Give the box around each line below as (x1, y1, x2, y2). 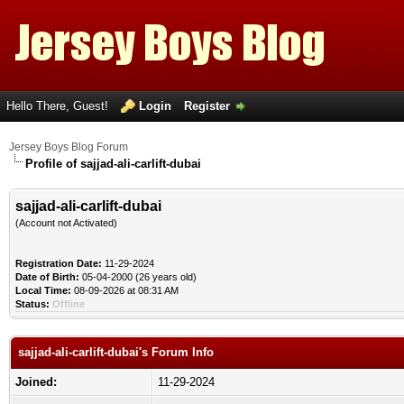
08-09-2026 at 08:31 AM (71, 285, 179, 296)
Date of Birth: (15, 271, 79, 282)
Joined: (15, 375, 57, 389)
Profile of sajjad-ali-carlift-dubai (25, 157, 201, 170)
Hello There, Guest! (6, 99, 112, 113)
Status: (15, 298, 50, 309)
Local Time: (15, 285, 71, 296)
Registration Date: (15, 258, 102, 269)
